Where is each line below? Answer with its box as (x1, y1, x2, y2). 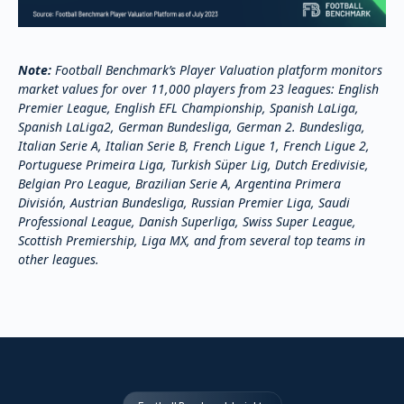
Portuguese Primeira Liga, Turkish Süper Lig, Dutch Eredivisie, (18, 155, 369, 173)
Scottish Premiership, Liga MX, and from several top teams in (18, 231, 365, 249)
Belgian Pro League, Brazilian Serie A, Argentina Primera (18, 174, 341, 192)
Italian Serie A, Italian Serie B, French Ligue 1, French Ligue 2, (18, 136, 370, 154)
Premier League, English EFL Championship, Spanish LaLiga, (18, 98, 359, 116)
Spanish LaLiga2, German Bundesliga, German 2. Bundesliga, (18, 117, 365, 135)
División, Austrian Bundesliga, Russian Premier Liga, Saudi (18, 193, 350, 211)
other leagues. (18, 250, 99, 268)
